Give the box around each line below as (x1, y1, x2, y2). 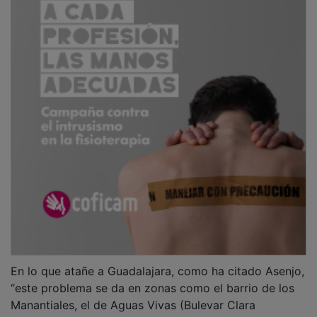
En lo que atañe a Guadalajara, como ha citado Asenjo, (11, 253, 304, 268)
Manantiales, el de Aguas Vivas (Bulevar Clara (11, 287, 255, 302)
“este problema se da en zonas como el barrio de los (11, 270, 294, 285)
